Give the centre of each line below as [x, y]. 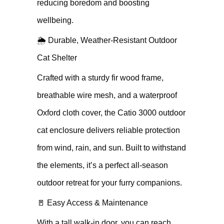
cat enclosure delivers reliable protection [108, 130]
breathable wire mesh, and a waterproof [107, 95]
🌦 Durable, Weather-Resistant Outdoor [107, 40]
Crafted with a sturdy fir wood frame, [100, 78]
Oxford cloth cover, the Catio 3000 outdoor [111, 113]
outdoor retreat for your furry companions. [109, 183]
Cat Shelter [57, 58]
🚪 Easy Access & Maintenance [92, 203]
